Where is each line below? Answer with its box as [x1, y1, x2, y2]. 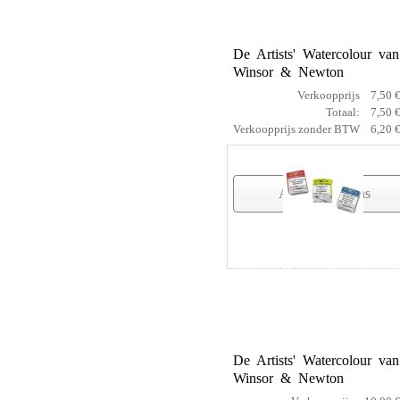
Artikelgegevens [279, 186, 371, 202]
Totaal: [326, 105, 360, 120]
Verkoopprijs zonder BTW [233, 122, 360, 137]
